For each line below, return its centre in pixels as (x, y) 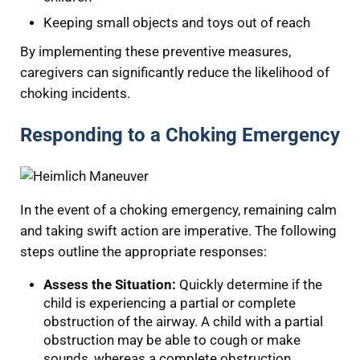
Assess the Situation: (110, 285)
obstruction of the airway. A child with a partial (184, 322)
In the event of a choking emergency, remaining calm (178, 211)
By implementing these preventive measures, (155, 51)
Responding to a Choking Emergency (180, 135)
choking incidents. (75, 93)
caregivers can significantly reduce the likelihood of (174, 72)
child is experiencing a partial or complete (170, 304)
